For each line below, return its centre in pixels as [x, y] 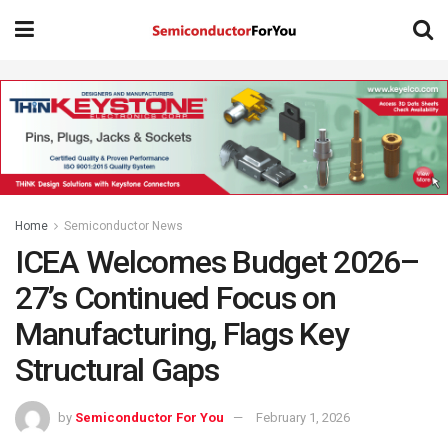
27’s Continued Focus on [175, 298]
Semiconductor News [123, 226]
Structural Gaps [117, 370]
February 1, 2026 [303, 418]
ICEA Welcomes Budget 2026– [217, 262]
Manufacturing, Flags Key [182, 334]
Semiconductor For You [149, 418]
